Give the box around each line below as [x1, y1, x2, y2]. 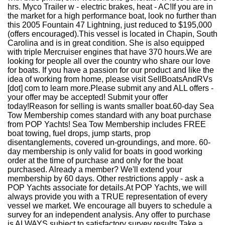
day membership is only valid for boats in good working [8, 147, 202, 156]
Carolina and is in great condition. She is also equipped [8, 39, 204, 47]
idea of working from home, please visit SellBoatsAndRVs [8, 75, 212, 83]
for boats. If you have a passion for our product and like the [8, 66, 214, 74]
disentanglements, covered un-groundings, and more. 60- [8, 138, 210, 147]
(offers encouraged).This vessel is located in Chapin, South [8, 30, 217, 38]
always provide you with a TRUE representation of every [8, 192, 207, 201]
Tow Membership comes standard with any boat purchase [8, 111, 211, 120]
